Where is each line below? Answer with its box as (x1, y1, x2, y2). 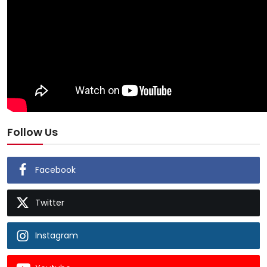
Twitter (35, 197, 64, 209)
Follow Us (7, 125, 58, 140)
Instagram (35, 229, 78, 242)
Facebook (35, 164, 76, 176)
